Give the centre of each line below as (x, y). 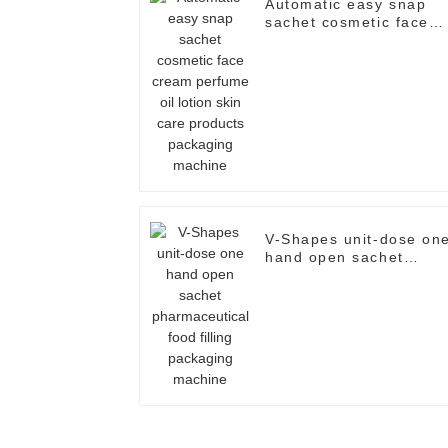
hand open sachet (334, 257)
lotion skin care (325, 58)
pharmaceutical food (344, 275)
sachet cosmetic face (347, 22)
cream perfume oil (336, 40)
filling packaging (329, 293)
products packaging (341, 76)
